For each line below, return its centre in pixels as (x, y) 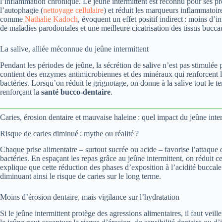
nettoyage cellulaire (73, 10)
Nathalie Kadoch (51, 19)
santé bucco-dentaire (76, 92)
